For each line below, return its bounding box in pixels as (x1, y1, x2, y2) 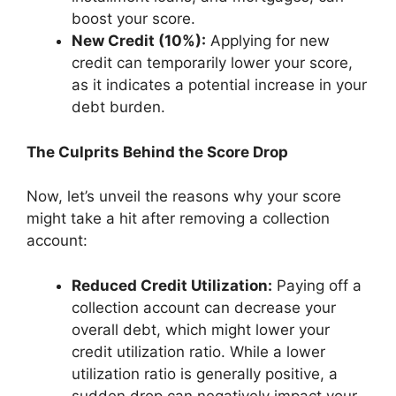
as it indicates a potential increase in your (72, 76, 367, 94)
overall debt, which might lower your (72, 320, 330, 339)
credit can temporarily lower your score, (72, 54, 353, 72)
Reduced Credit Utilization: (72, 276, 272, 294)
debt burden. (72, 98, 165, 116)
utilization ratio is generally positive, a (72, 364, 338, 383)
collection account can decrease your (72, 298, 336, 316)
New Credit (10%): (72, 32, 206, 49)
